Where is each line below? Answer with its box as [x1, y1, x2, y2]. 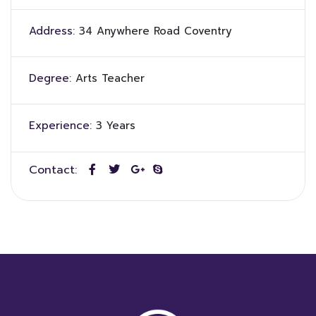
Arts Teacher [75, 71, 145, 86]
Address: [29, 23, 75, 39]
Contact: [29, 162, 77, 178]
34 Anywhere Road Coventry [79, 23, 232, 39]
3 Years [96, 118, 135, 133]
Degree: [29, 71, 71, 86]
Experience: [29, 118, 92, 133]
